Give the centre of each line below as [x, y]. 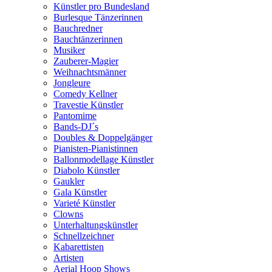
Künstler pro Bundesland [101, 6]
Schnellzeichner [84, 236]
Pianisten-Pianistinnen [96, 148]
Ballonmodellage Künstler [104, 159]
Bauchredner [78, 28]
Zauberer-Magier [86, 61]
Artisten [69, 258]
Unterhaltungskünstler [96, 225]
